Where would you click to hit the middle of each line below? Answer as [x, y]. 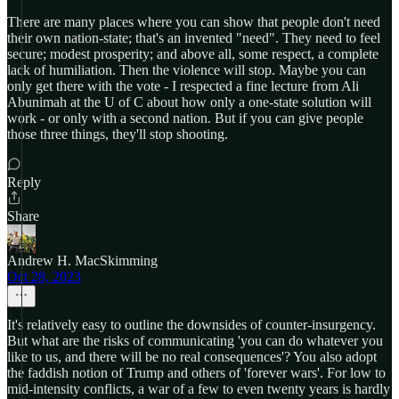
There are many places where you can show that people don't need [194, 22]
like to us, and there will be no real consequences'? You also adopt [192, 357]
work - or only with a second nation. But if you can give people [185, 118]
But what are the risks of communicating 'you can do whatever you [195, 341]
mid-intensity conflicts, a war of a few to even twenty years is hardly [199, 389]
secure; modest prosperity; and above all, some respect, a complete [193, 54]
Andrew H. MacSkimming [82, 261]
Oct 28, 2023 [44, 277]
